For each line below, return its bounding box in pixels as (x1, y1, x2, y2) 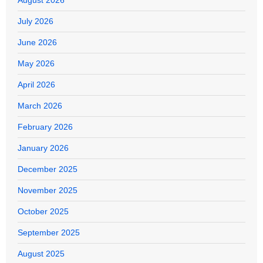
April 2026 (18, 80, 55, 90)
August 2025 (18, 249, 65, 259)
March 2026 (18, 101, 62, 111)
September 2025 (18, 228, 80, 238)
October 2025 (18, 207, 69, 217)
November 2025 (18, 186, 77, 195)
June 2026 (18, 38, 57, 48)
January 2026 (18, 143, 69, 153)
